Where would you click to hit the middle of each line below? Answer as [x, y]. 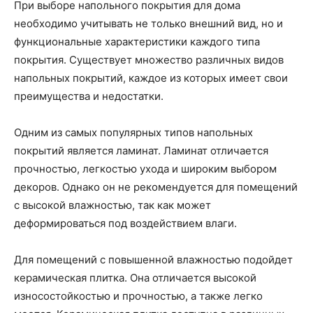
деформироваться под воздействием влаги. [125, 223]
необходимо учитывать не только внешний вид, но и [148, 23]
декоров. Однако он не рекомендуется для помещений [156, 187]
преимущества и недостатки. [89, 96]
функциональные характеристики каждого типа [137, 42]
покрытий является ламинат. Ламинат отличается [141, 151]
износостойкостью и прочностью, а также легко [138, 296]
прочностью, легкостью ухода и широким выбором [145, 169]
